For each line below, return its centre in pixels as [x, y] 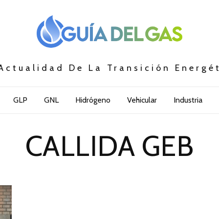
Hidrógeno [93, 100]
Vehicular [142, 100]
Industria [188, 100]
